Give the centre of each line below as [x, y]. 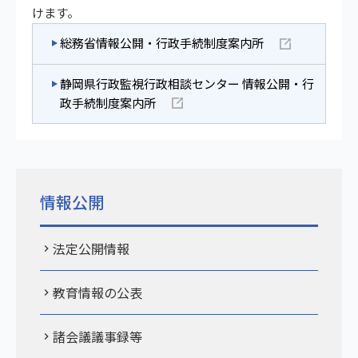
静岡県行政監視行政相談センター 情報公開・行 [187, 83]
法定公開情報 [91, 249]
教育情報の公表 [97, 293]
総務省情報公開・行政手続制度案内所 [162, 42]
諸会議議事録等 [97, 337]
